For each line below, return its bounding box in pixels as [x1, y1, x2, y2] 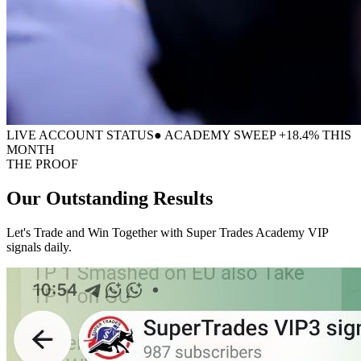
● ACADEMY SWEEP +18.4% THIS [154, 128, 351, 143]
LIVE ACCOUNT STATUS [6, 128, 154, 143]
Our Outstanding [6, 188, 153, 210]
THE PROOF [6, 157, 78, 172]
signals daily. [6, 240, 72, 254]
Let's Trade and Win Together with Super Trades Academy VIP [6, 226, 328, 239]
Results [153, 188, 213, 210]
